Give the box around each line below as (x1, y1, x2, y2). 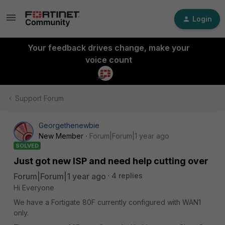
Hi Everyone (14, 183, 54, 192)
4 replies (111, 171, 143, 180)
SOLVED (16, 142, 39, 149)
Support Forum (15, 94, 64, 102)
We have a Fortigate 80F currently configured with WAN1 (14, 198, 201, 206)
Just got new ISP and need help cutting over (14, 156, 208, 166)
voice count (85, 55, 132, 65)
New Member (39, 132, 83, 140)
